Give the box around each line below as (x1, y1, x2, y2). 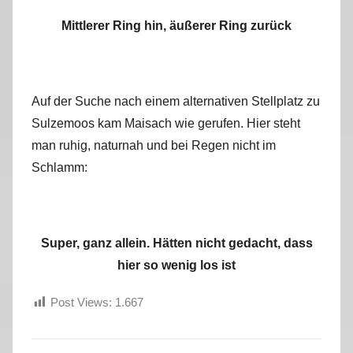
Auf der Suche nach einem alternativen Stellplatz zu (32, 95, 320, 109)
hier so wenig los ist (117, 258, 236, 273)
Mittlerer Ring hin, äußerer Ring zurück (61, 19, 292, 33)
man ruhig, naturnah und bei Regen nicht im (32, 139, 276, 153)
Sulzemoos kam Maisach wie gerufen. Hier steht (32, 117, 300, 131)
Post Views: (50, 295, 112, 310)
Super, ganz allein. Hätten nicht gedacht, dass (40, 236, 313, 251)
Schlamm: (32, 161, 87, 175)
